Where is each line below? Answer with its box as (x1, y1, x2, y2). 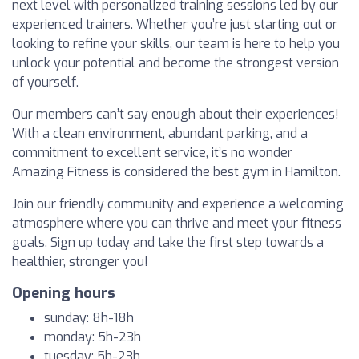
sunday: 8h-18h (44, 309, 134, 326)
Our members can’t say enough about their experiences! (12, 106, 339, 123)
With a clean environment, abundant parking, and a (12, 125, 308, 142)
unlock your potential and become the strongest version (12, 54, 339, 71)
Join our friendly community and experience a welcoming (12, 196, 344, 212)
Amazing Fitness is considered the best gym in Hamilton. (12, 163, 341, 180)
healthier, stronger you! (12, 253, 148, 270)
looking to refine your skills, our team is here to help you (12, 35, 340, 52)
